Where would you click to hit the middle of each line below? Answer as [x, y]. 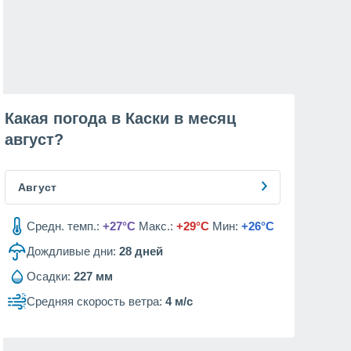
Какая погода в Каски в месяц [120, 118]
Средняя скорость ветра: [94, 301]
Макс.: [156, 226]
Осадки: [49, 276]
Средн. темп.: [63, 226]
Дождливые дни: [71, 251]
